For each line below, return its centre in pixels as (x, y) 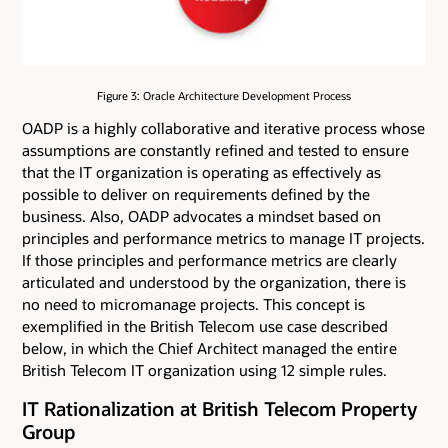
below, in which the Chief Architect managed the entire (209, 347)
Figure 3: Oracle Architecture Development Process (224, 96)
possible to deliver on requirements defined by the (196, 193)
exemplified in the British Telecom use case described (205, 325)
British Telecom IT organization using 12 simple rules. (204, 369)
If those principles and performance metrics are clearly (209, 259)
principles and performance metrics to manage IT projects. (223, 237)
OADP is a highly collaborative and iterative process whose (223, 127)
